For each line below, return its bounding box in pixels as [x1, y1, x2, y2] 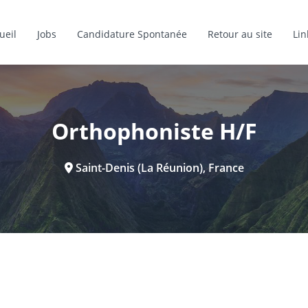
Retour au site [208, 27, 273, 41]
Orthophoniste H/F [51, 116, 257, 146]
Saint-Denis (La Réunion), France [72, 160, 244, 176]
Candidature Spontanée [77, 27, 188, 41]
